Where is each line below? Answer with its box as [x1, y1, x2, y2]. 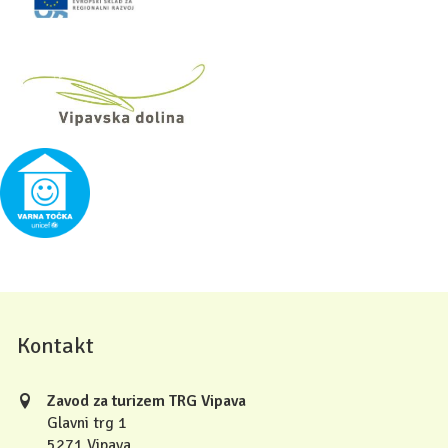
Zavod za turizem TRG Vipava [47, 390, 246, 411]
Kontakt [17, 331, 94, 360]
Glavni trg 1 [47, 412, 127, 433]
